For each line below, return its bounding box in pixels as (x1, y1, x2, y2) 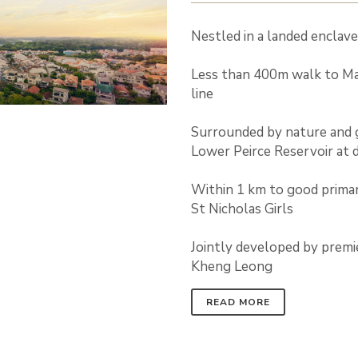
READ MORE (206, 296, 270, 308)
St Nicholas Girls (191, 200, 293, 218)
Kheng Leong (191, 257, 272, 276)
